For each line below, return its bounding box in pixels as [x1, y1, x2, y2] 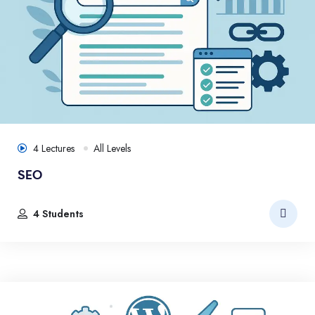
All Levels [94, 141, 131, 155]
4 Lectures [33, 141, 77, 155]
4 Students [33, 206, 84, 221]
